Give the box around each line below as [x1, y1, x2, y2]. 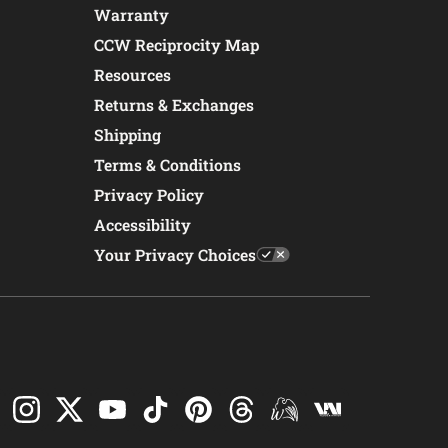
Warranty [94, 4, 169, 26]
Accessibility [94, 214, 191, 236]
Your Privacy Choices [94, 244, 256, 266]
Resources [94, 64, 171, 86]
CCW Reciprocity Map [94, 34, 259, 56]
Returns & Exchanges [94, 94, 254, 116]
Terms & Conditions [94, 154, 241, 176]
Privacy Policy [94, 184, 204, 206]
